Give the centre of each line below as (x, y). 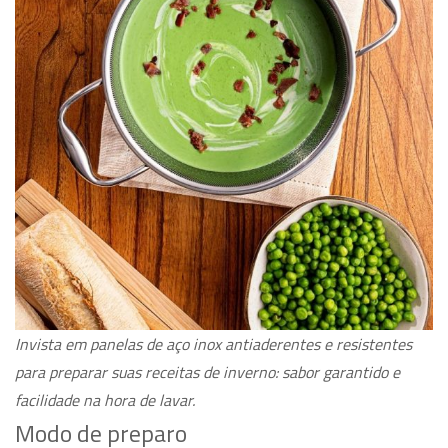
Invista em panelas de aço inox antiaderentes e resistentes (213, 344)
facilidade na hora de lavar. (105, 400)
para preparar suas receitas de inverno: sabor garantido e (207, 372)
